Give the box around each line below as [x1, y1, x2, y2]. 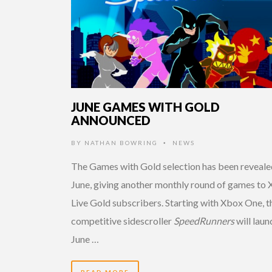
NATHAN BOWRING [84, 138, 158, 146]
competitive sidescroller [71, 214, 174, 226]
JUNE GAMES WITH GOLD [71, 99, 220, 114]
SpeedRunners [174, 214, 234, 226]
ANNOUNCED [71, 112, 151, 127]
